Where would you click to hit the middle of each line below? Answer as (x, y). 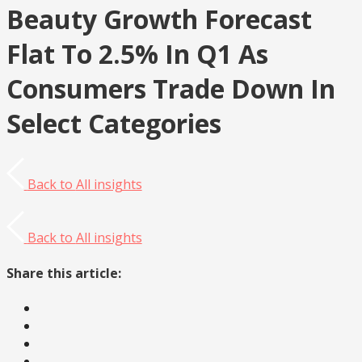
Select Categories (114, 123)
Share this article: (64, 273)
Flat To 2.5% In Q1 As (137, 53)
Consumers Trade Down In (171, 88)
